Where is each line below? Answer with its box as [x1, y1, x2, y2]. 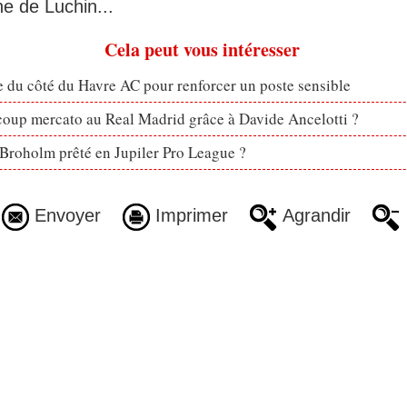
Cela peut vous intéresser [104, 36, 300, 64]
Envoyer [28, 205, 101, 226]
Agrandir [276, 205, 351, 226]
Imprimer [149, 205, 228, 226]
